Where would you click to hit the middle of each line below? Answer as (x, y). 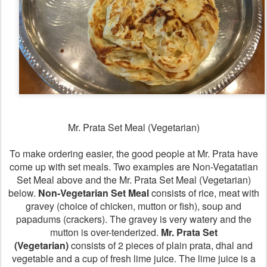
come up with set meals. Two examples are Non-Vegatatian (133, 166)
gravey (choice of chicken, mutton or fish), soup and (133, 206)
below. (22, 193)
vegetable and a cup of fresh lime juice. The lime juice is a (133, 258)
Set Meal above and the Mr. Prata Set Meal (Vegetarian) (133, 179)
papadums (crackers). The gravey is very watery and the (133, 219)
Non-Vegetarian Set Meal (93, 193)
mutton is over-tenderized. (104, 232)
